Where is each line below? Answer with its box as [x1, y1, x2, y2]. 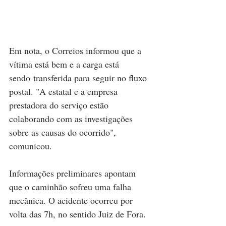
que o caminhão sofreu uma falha [9, 180, 134, 193]
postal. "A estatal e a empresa [9, 85, 120, 97]
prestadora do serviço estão [9, 98, 111, 111]
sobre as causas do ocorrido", [9, 126, 119, 138]
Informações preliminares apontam [9, 166, 138, 179]
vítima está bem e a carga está [9, 58, 122, 70]
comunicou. [9, 139, 52, 152]
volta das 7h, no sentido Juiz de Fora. [9, 207, 146, 220]
